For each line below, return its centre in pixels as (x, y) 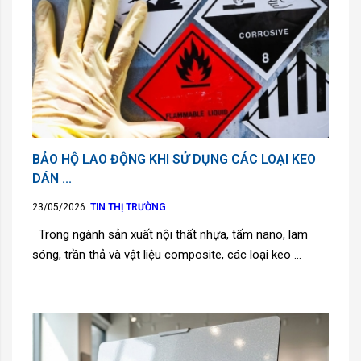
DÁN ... (52, 178)
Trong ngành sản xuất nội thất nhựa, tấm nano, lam (170, 234)
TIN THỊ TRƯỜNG (128, 207)
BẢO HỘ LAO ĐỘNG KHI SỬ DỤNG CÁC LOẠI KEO (174, 159)
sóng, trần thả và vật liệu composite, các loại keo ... (167, 254)
